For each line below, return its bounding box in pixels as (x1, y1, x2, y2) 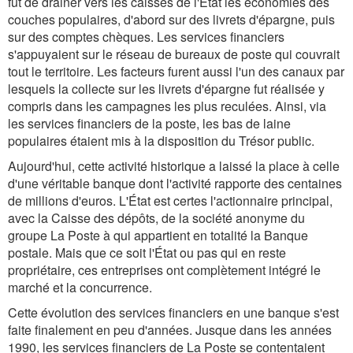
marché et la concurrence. (8, 278, 152, 296)
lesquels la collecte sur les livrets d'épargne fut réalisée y (8, 80, 325, 98)
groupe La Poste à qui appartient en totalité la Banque (8, 226, 308, 244)
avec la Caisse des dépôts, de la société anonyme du (8, 209, 305, 227)
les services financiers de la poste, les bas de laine (8, 114, 291, 132)
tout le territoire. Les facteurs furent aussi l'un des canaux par (8, 62, 344, 80)
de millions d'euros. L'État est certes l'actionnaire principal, (8, 191, 333, 210)
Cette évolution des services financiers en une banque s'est (8, 303, 339, 321)
